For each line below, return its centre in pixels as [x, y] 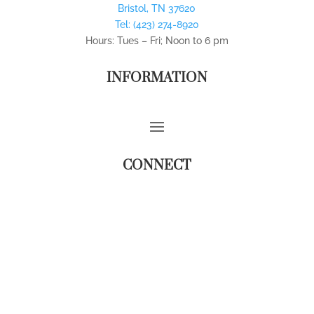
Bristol [132, 8]
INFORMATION [157, 78]
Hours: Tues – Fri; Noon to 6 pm [157, 40]
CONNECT [157, 165]
